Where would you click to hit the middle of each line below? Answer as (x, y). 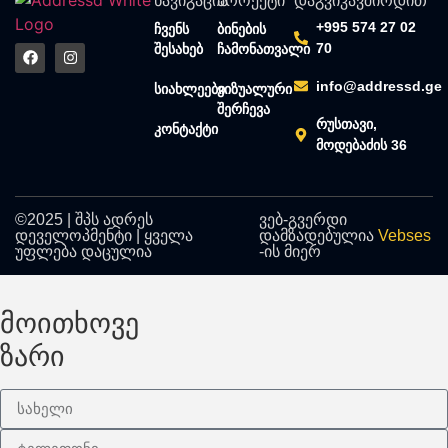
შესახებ (179, 48)
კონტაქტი (186, 128)
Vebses (404, 235)
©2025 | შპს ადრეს (84, 219)
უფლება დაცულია (83, 251)
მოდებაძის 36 (362, 144)
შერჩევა (244, 108)
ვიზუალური (255, 88)
